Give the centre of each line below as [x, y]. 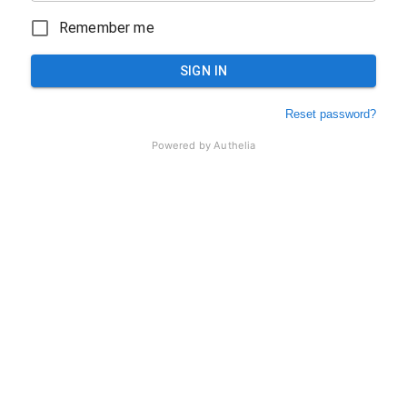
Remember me [107, 28]
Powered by [181, 146]
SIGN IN [203, 71]
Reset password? [331, 114]
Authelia [233, 146]
